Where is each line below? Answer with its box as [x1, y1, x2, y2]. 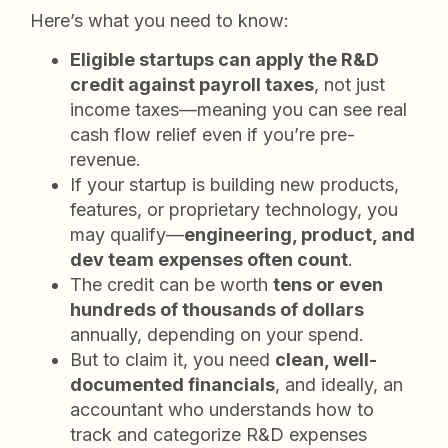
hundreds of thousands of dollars [70, 299, 364, 321]
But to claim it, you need [70, 349, 275, 371]
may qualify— [70, 224, 184, 246]
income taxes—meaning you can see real [70, 99, 407, 121]
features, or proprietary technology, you [70, 199, 398, 221]
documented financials [70, 374, 275, 396]
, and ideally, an [275, 374, 403, 396]
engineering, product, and [184, 224, 415, 246]
